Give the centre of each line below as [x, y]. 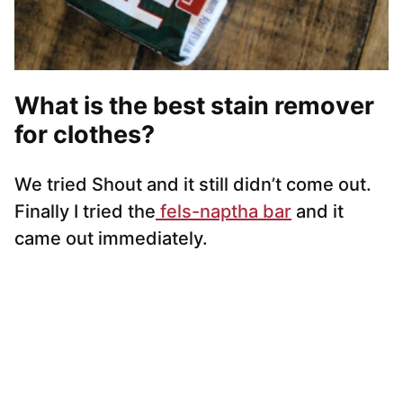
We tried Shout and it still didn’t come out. [193, 185]
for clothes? [85, 135]
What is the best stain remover [194, 106]
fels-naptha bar [224, 212]
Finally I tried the [85, 212]
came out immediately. [111, 239]
